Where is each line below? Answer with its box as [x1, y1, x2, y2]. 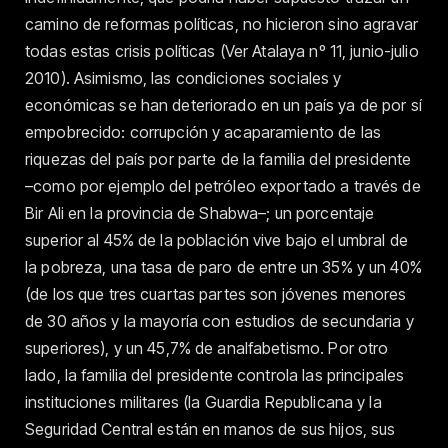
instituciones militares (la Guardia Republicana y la [25, 391, 382, 412]
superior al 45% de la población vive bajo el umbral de [25, 229, 408, 250]
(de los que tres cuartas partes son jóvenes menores [25, 283, 407, 304]
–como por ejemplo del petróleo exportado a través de [25, 175, 421, 196]
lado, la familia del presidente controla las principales [25, 364, 405, 385]
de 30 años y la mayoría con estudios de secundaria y [25, 310, 414, 331]
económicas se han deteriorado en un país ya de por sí [25, 94, 422, 115]
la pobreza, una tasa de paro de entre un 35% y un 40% [25, 256, 422, 277]
